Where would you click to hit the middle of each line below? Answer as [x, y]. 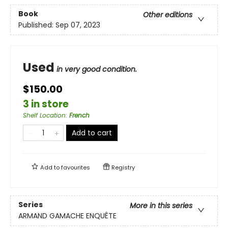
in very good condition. [97, 69]
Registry [122, 167]
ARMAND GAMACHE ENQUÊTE [67, 216]
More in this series [161, 205]
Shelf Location [44, 115]
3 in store [46, 104]
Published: [37, 25]
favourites [76, 167]
